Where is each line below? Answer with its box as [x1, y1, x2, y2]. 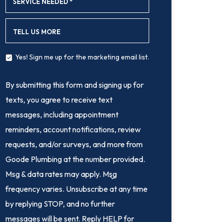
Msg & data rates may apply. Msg [5, 168, 117, 179]
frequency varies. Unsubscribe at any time [5, 183, 148, 194]
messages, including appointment [5, 109, 118, 119]
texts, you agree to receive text [5, 94, 112, 105]
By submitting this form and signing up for [5, 79, 144, 90]
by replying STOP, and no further [5, 198, 115, 209]
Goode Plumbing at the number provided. [5, 154, 145, 164]
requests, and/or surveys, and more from [5, 139, 143, 149]
